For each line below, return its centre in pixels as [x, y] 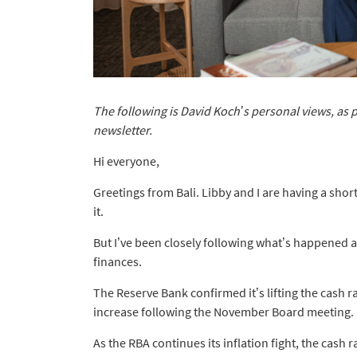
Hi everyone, [126, 161]
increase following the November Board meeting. [224, 312]
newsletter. [123, 130]
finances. [118, 262]
